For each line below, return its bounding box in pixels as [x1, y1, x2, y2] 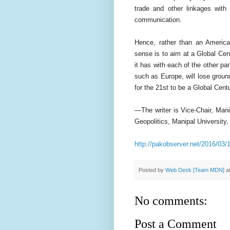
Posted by [139, 167, 165, 174]
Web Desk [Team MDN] [165, 167, 224, 174]
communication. [135, 15, 182, 24]
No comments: [135, 194, 207, 208]
